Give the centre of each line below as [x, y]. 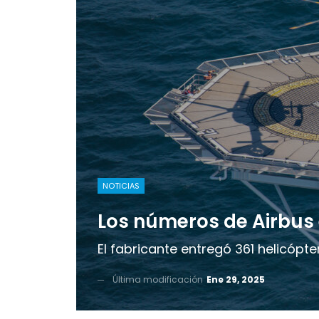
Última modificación [159, 279]
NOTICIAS [121, 186]
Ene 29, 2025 [236, 279]
